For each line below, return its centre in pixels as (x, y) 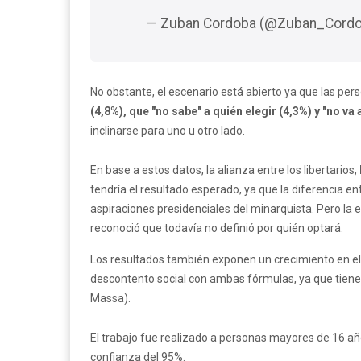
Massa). (110, 298)
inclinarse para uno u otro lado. (168, 130)
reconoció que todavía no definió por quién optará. (217, 228)
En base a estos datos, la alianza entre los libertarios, (225, 170)
